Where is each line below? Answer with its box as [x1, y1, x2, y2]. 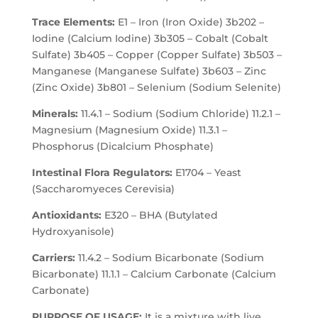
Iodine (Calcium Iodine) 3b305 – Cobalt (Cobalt [31, 31, 268, 45]
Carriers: [31, 251, 75, 264]
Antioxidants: [31, 208, 102, 221]
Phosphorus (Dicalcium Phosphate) [31, 139, 214, 153]
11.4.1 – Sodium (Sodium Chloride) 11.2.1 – [77, 106, 280, 120]
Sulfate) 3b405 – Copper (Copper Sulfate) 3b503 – [31, 48, 282, 61]
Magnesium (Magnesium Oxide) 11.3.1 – [31, 123, 227, 136]
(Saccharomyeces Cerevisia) [31, 182, 175, 195]
